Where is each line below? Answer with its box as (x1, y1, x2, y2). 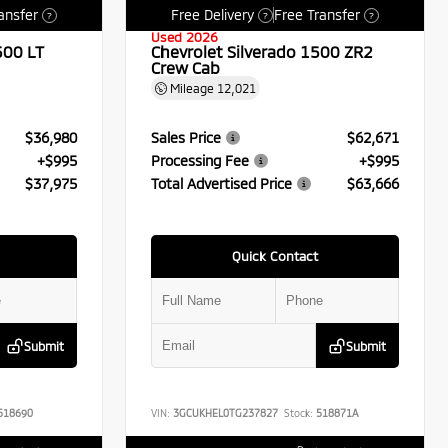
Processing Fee (151, 151, 250, 169)
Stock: (284, 406, 314, 419)
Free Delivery (171, 6, 255, 24)
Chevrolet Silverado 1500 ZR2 (151, 42, 374, 62)
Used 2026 (151, 29, 219, 46)
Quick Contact (232, 248, 319, 265)
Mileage (167, 81, 218, 96)
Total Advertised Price (151, 174, 293, 192)
